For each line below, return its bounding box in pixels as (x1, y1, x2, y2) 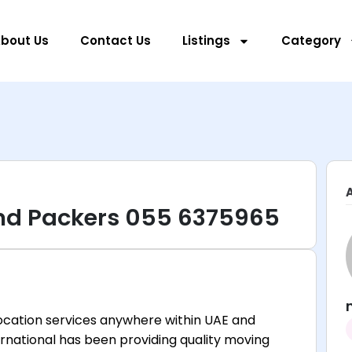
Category (280, 32, 341, 49)
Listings (181, 32, 230, 49)
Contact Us (79, 32, 151, 49)
